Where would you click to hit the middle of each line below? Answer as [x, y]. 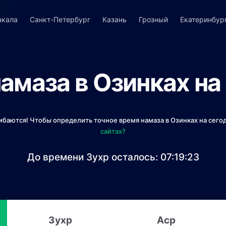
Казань [114, 19]
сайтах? [113, 131]
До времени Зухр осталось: [94, 157]
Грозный [153, 19]
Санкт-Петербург [60, 19]
